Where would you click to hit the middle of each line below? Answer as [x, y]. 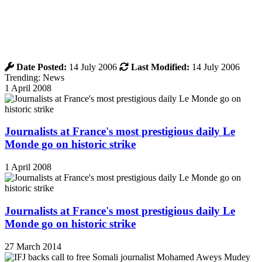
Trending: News [35, 77]
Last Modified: [160, 67]
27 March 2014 [33, 246]
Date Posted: [42, 67]
